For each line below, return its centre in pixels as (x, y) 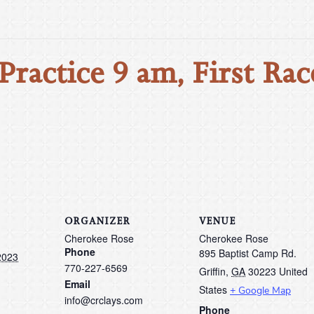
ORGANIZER (97, 221)
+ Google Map (260, 291)
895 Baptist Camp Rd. (248, 253)
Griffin (212, 271)
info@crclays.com (104, 300)
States (213, 289)
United (293, 271)
